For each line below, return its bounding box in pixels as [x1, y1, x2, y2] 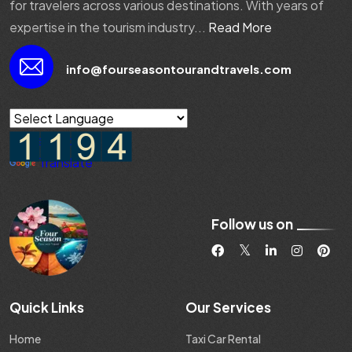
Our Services [185, 299, 271, 317]
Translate [38, 154, 93, 171]
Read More [208, 19, 272, 36]
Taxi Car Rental [185, 332, 261, 346]
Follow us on [211, 215, 293, 233]
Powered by [9, 132, 81, 149]
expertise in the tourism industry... [9, 19, 208, 36]
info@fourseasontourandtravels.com [66, 61, 291, 77]
